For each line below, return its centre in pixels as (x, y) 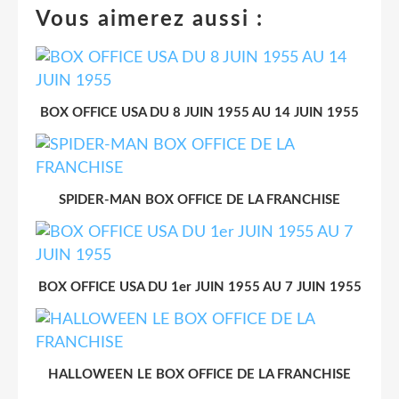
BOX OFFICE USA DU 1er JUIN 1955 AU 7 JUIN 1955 (199, 288)
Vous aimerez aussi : (150, 20)
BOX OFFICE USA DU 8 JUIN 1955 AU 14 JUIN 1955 (199, 113)
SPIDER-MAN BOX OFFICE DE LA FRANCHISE (199, 200)
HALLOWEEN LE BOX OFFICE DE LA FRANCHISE (199, 375)
